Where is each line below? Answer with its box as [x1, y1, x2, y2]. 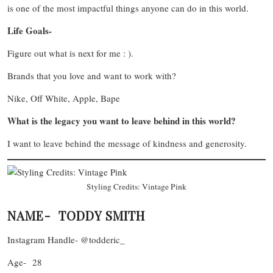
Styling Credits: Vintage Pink [87, 180, 186, 192]
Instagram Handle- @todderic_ [7, 233, 125, 246]
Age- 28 [7, 255, 42, 268]
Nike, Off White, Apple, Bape [7, 92, 120, 105]
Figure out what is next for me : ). [7, 47, 140, 60]
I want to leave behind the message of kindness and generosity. [7, 137, 253, 150]
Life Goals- [7, 24, 52, 38]
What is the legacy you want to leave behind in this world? [7, 114, 236, 128]
